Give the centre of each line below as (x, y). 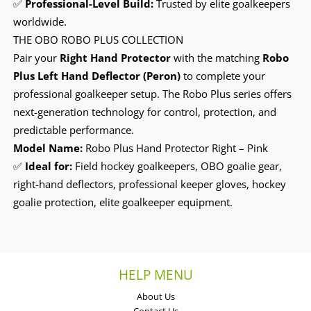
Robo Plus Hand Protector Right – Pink (175, 148)
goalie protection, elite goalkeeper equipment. (123, 202)
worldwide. (40, 21)
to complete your (222, 75)
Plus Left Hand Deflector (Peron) (96, 75)
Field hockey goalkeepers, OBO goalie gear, (177, 166)
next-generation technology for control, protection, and (144, 111)
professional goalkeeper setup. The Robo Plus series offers (152, 93)
